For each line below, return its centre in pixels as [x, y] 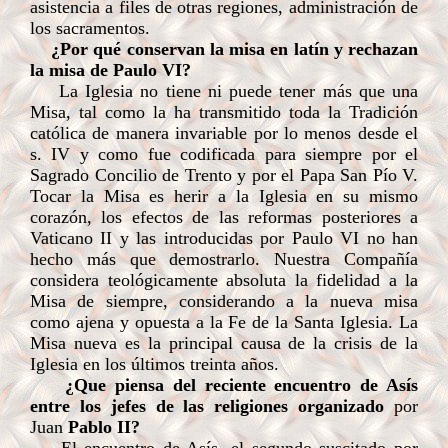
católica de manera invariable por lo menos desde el [224, 133]
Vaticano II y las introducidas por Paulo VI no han [224, 238]
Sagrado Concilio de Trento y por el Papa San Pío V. [224, 175]
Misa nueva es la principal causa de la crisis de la [224, 343]
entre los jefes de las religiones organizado [212, 406]
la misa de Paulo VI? [110, 70]
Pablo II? [104, 427]
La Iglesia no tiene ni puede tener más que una [238, 91]
